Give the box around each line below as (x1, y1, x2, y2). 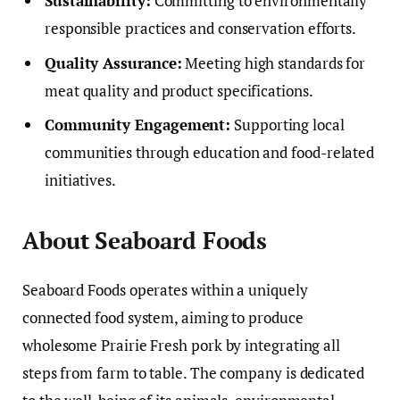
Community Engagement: (45, 114, 231, 136)
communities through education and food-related (45, 142, 375, 163)
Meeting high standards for (181, 52, 366, 73)
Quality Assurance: (45, 52, 182, 73)
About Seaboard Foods (22, 226, 268, 256)
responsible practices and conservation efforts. (45, 18, 357, 39)
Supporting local (230, 114, 345, 136)
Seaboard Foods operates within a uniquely (22, 279, 308, 300)
